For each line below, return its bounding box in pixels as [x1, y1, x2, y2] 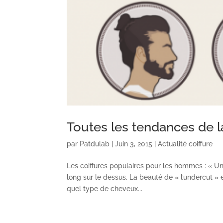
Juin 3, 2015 [115, 140, 153, 148]
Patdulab [80, 140, 110, 148]
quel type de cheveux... [67, 185, 143, 193]
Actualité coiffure [158, 140, 213, 148]
